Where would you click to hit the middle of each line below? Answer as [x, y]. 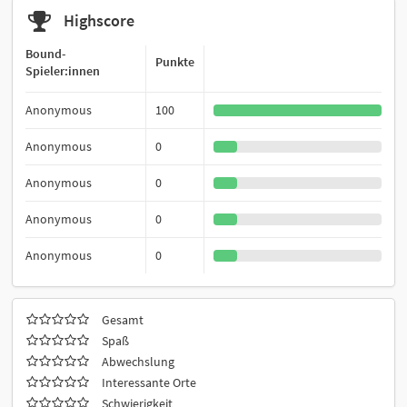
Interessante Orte [149, 383]
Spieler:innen [63, 71]
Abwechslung [138, 362]
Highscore [99, 21]
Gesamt [123, 320]
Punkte [175, 62]
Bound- [46, 54]
